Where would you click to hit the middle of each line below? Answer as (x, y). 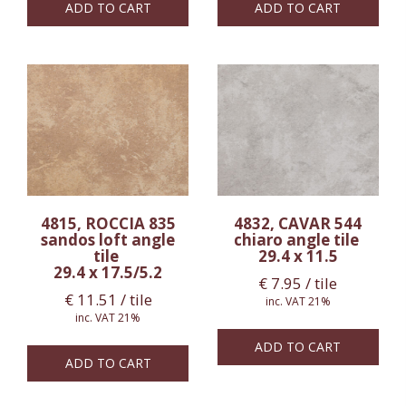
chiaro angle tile (298, 240)
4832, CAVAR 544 (298, 224)
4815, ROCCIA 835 (108, 224)
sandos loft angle (108, 240)
